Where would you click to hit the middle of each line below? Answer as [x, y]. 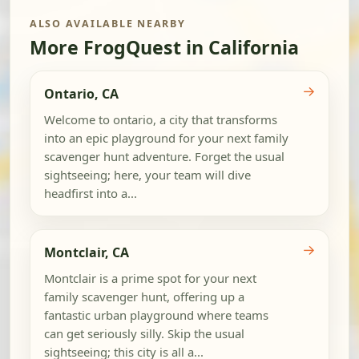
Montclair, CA [86, 252]
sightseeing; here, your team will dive [147, 174]
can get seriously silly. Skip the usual [144, 333]
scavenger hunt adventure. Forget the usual [164, 156]
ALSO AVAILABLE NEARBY [108, 23]
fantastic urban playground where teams [156, 315]
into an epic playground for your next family [166, 137]
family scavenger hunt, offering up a [144, 296]
